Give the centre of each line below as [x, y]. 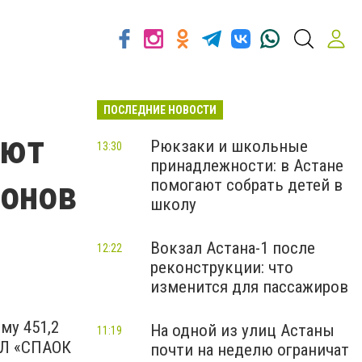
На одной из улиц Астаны [242, 330]
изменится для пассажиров [249, 287]
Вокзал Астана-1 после [233, 248]
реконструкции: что [222, 267]
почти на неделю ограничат [250, 350]
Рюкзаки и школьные [229, 146]
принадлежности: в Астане [247, 166]
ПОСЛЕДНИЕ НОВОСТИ [160, 110]
